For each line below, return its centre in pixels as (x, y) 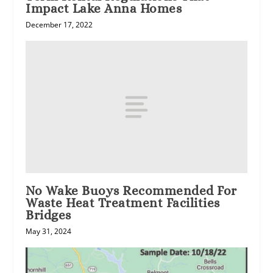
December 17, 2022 (59, 24)
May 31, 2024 (49, 232)
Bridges (48, 215)
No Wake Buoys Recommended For (131, 191)
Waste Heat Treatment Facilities (123, 203)
